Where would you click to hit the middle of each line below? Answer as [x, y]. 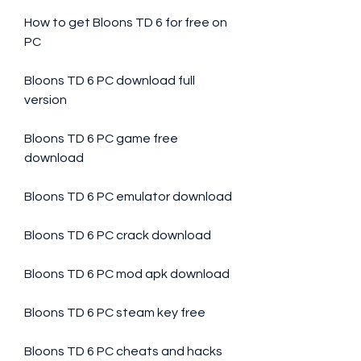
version [46, 100]
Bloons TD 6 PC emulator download [128, 197]
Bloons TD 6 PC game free [101, 139]
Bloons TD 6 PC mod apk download [127, 274]
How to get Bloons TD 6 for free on [126, 23]
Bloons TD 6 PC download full [110, 81]
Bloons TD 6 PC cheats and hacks [123, 351]
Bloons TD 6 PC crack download [118, 235]
